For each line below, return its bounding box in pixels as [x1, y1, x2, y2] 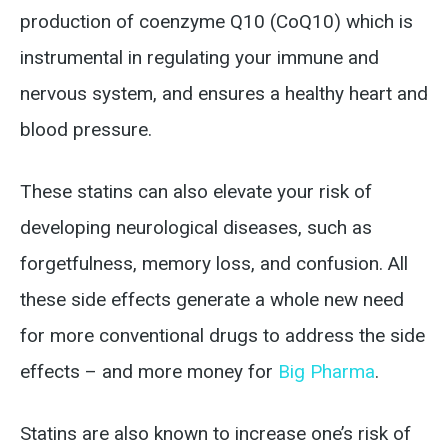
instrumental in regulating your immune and [20, 46, 379, 69]
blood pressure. [20, 118, 152, 141]
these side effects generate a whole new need [20, 288, 404, 311]
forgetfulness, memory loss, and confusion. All [20, 252, 408, 275]
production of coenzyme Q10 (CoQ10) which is [20, 10, 413, 33]
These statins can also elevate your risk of [20, 180, 372, 203]
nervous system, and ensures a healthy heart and [20, 82, 428, 105]
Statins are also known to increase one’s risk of [20, 422, 411, 445]
